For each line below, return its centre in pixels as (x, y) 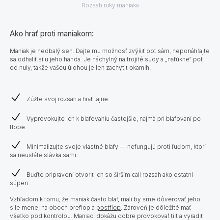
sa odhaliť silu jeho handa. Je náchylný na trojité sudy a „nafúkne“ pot (106, 59)
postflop (109, 208)
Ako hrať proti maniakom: (52, 34)
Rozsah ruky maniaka (110, 5)
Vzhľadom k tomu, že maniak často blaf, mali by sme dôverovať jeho (105, 199)
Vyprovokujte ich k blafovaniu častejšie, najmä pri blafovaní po (114, 119)
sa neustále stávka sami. (44, 155)
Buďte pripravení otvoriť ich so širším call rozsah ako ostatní (110, 175)
